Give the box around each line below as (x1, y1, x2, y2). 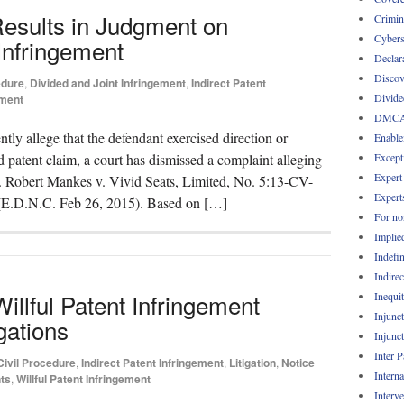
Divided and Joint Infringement (30, 75, 186, 92)
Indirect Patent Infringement (81, 353, 224, 371)
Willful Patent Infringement (16, 370, 151, 387)
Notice (281, 353, 315, 371)
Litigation (229, 353, 276, 371)
